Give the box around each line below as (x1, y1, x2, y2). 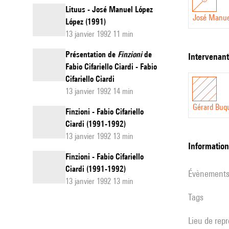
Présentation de (65, 50, 118, 59)
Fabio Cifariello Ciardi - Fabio (65, 62, 157, 72)
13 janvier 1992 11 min (65, 29, 133, 39)
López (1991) (65, 17, 106, 27)
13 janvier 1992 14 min (65, 86, 133, 96)
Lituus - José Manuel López (65, 5, 153, 14)
